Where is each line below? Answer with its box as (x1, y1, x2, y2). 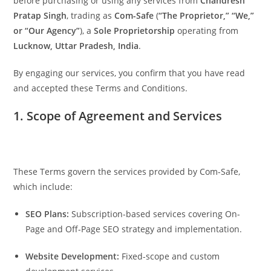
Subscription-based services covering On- (69, 208, 241, 220)
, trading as (67, 10, 115, 21)
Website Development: (25, 250, 120, 262)
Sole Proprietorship (94, 25, 175, 36)
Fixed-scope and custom (119, 250, 220, 262)
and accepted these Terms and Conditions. (13, 82, 188, 94)
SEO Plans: (25, 208, 70, 220)
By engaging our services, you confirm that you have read (13, 67, 246, 79)
